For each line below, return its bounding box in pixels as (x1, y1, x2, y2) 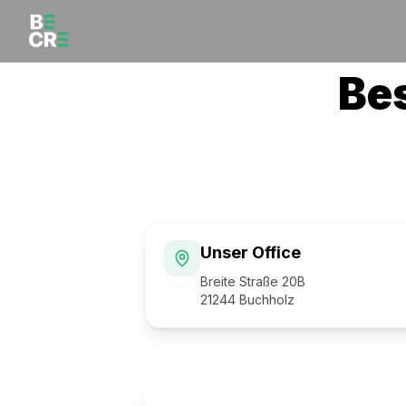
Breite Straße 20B (200, 274, 305, 289)
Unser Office (200, 243, 301, 262)
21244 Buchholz (200, 292, 295, 307)
